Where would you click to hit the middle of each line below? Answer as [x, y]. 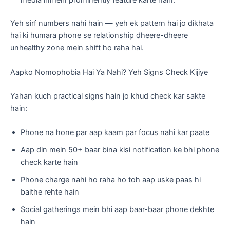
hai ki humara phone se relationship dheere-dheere [99, 36]
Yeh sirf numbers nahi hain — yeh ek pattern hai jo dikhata [112, 23]
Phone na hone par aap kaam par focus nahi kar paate [115, 132]
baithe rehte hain [50, 192]
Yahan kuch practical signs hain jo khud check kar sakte [108, 96]
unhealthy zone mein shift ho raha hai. [77, 48]
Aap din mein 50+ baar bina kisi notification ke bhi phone [120, 150]
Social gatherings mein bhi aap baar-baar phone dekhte [117, 209]
